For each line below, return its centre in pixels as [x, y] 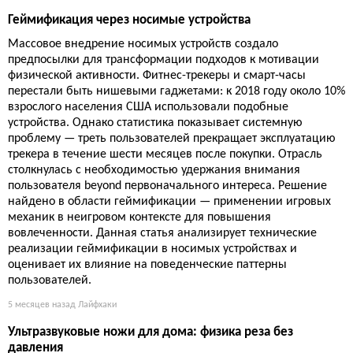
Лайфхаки [97, 305]
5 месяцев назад [42, 305]
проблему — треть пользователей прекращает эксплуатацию [172, 139]
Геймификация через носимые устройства [129, 20]
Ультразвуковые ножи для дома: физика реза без [150, 333]
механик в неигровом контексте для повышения [139, 218]
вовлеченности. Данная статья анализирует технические [162, 234]
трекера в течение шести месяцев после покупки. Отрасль [165, 155]
